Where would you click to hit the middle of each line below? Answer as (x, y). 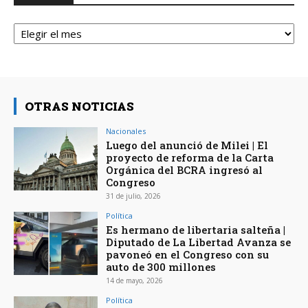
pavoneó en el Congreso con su (188, 255)
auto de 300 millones (161, 267)
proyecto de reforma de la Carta (190, 158)
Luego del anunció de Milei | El (187, 145)
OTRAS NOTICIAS (79, 107)
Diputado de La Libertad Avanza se (199, 242)
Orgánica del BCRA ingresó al (185, 170)
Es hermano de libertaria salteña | (196, 230)
